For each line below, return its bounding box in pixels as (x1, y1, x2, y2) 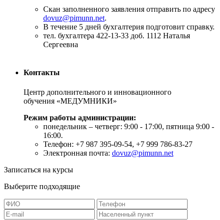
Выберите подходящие (4, 182, 80, 191)
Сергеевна (43, 40, 78, 49)
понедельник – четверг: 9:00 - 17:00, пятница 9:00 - (43, 122, 214, 131)
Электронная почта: (43, 148, 112, 157)
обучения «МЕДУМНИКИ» (24, 96, 117, 105)
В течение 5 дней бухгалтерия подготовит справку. (43, 23, 215, 31)
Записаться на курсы (4, 165, 73, 174)
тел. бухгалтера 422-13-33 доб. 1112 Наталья (43, 31, 190, 40)
